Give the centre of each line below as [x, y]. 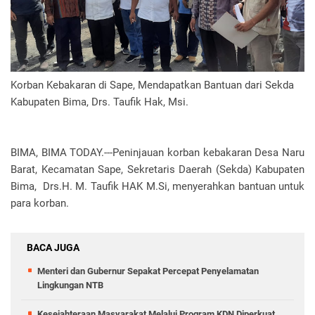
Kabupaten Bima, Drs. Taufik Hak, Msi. [99, 102]
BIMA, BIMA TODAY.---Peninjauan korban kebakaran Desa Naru [157, 153]
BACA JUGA [53, 248]
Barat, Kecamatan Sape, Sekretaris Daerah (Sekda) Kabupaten [157, 170]
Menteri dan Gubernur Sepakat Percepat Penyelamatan [148, 271]
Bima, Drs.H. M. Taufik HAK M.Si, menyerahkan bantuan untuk [157, 187]
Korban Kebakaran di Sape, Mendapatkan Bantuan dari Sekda [152, 85]
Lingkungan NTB [70, 285]
